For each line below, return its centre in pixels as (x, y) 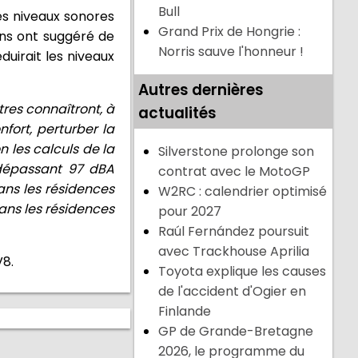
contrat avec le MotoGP (235, 172)
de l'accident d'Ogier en (233, 292)
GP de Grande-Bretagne (236, 332)
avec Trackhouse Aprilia (234, 252)
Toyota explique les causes (243, 272)
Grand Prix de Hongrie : (230, 32)
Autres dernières (201, 90)
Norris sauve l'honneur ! (231, 52)
